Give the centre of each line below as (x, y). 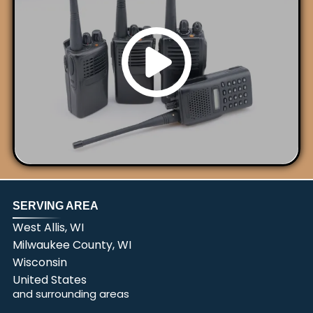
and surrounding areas (71, 293)
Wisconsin (39, 262)
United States (49, 279)
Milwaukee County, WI (72, 245)
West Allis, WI (48, 227)
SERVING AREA (55, 205)
